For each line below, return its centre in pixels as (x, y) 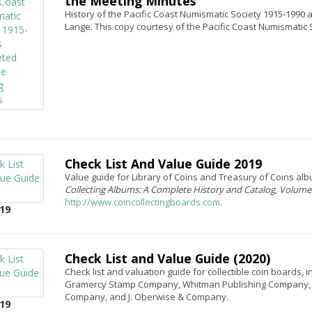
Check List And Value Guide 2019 (163, 164)
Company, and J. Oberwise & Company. (146, 297)
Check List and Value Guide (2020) (167, 258)
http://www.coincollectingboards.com (142, 202)
